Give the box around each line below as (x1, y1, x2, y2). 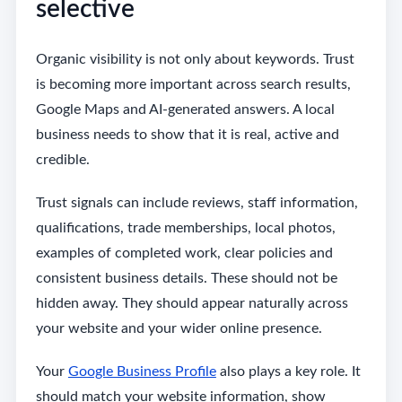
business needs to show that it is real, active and (35, 127, 339, 143)
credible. (35, 153, 90, 168)
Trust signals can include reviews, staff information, (35, 196, 358, 211)
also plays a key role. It (215, 364, 361, 380)
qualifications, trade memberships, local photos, (35, 221, 336, 236)
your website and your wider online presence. (35, 321, 322, 336)
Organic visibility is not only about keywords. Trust (35, 52, 354, 67)
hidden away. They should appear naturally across (35, 296, 348, 311)
